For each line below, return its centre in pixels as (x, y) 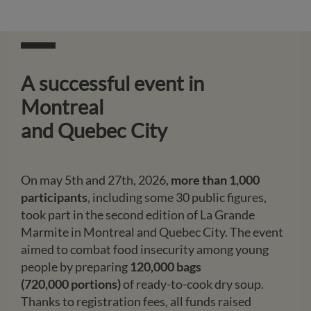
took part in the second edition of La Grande (138, 215)
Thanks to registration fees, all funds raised (136, 302)
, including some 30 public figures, (177, 197)
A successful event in (112, 84)
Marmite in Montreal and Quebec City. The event (152, 232)
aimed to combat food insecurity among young (145, 250)
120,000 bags (166, 267)
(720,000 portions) (72, 284)
